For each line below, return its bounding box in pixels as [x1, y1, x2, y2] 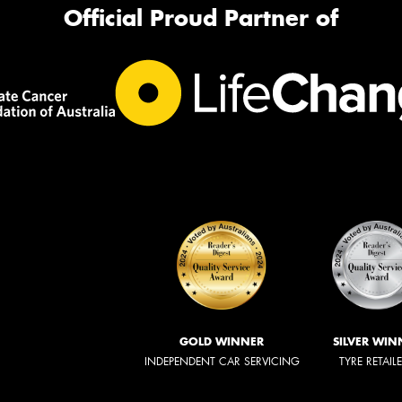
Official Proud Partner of [64, 3, 338, 32]
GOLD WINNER [179, 334, 265, 348]
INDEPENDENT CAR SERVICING [144, 354, 300, 369]
